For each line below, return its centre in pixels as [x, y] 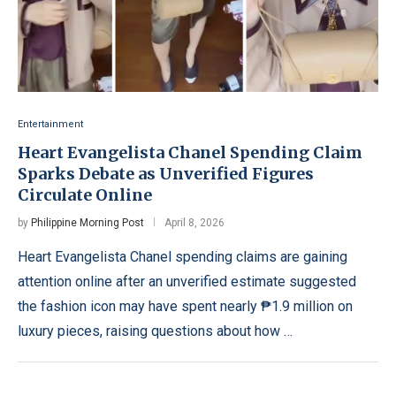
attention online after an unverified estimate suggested [187, 281]
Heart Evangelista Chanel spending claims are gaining [183, 256]
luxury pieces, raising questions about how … [155, 331]
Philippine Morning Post [88, 222]
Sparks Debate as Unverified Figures [166, 173]
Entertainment [50, 124]
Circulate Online [85, 194]
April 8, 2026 [194, 222]
